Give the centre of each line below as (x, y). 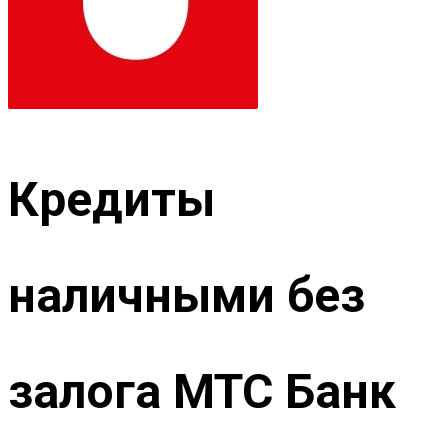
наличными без (186, 296)
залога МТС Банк (202, 392)
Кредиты (111, 200)
